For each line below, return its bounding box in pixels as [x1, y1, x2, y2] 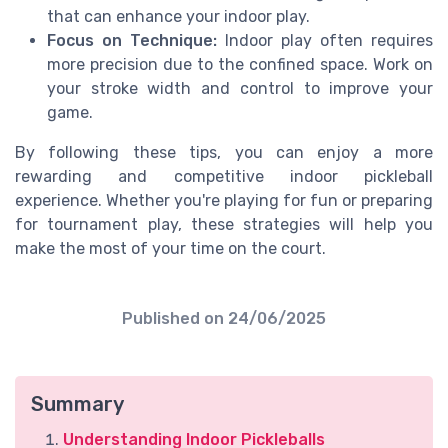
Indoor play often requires [217, 30, 433, 50]
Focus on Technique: [47, 30, 217, 50]
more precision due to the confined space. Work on [47, 54, 433, 74]
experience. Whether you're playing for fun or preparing [15, 190, 433, 210]
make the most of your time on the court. [15, 238, 326, 258]
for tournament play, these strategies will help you [15, 214, 433, 234]
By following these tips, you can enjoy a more [15, 142, 433, 162]
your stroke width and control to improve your [47, 78, 433, 98]
